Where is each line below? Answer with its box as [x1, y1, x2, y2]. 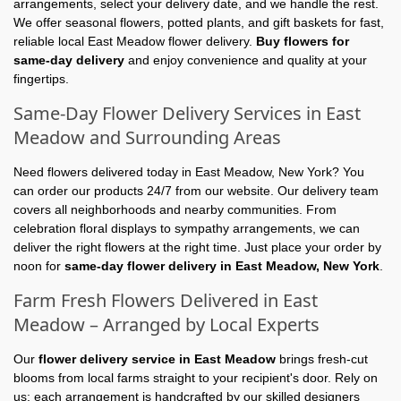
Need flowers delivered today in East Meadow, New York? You [13, 165, 364, 180]
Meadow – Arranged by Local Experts [13, 312, 320, 337]
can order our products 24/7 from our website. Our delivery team [13, 183, 379, 199]
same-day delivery [13, 53, 124, 68]
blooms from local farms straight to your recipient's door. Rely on [13, 371, 378, 386]
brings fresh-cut [276, 352, 368, 367]
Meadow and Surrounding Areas [13, 125, 281, 150]
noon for [13, 259, 64, 274]
